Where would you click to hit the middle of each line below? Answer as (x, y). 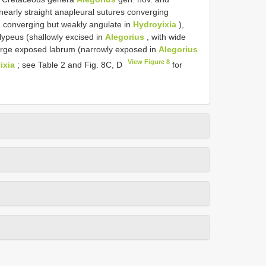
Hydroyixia (155, 24)
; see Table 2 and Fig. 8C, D (70, 64)
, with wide (165, 37)
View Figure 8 (149, 61)
